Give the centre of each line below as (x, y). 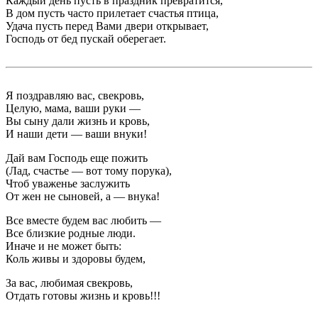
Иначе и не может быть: (64, 246)
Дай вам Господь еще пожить (77, 158)
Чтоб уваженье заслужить (68, 184)
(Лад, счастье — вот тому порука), (89, 171)
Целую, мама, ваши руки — (73, 109)
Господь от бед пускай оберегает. (86, 39)
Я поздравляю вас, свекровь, (75, 96)
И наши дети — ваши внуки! (76, 134)
